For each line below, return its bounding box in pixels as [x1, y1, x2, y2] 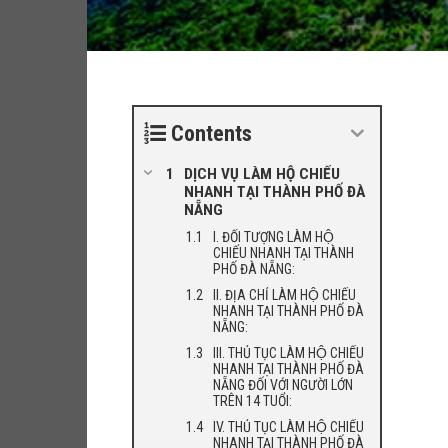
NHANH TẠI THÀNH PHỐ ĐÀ [184, 183, 365, 201]
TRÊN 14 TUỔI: [213, 393, 292, 409]
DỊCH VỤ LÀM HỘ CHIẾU [184, 165, 340, 183]
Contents [171, 121, 252, 146]
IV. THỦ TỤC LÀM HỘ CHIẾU [213, 419, 364, 435]
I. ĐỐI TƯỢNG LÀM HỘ [213, 229, 334, 245]
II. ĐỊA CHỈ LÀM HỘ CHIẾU [213, 287, 356, 303]
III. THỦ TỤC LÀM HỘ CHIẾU [213, 345, 364, 361]
